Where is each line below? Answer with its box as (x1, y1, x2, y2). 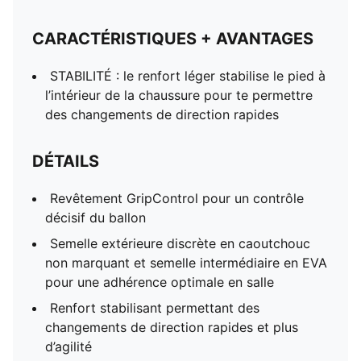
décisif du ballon (45, 210, 146, 226)
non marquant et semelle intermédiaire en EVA (45, 255, 327, 271)
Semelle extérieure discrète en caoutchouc (50, 235, 310, 251)
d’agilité (45, 338, 92, 355)
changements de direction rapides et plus (45, 319, 298, 335)
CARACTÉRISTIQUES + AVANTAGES (32, 29, 313, 48)
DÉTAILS (32, 151, 99, 171)
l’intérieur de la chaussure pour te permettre (45, 87, 313, 103)
